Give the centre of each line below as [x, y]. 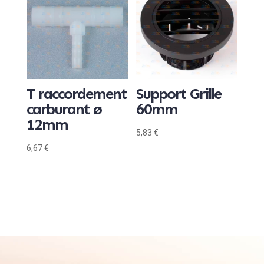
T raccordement [76, 94]
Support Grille [179, 94]
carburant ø [64, 109]
